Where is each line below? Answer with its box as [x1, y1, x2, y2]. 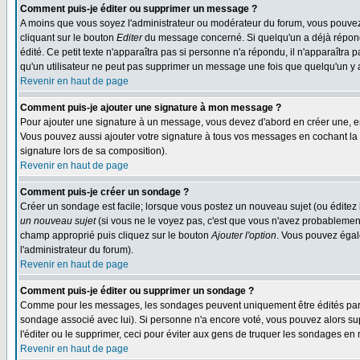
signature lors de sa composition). [20, 145, 167, 157]
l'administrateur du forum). [20, 244, 133, 256]
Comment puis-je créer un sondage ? [20, 186, 189, 198]
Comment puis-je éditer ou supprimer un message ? [20, 3, 257, 14]
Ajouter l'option [211, 230, 276, 241]
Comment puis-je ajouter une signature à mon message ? [20, 102, 281, 113]
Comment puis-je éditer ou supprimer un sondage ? [20, 285, 254, 297]
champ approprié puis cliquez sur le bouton [20, 230, 211, 241]
